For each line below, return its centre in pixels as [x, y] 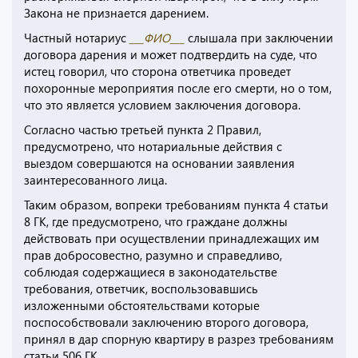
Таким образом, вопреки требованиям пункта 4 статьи [176, 205]
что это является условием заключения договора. [162, 105]
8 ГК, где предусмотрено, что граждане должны [156, 222]
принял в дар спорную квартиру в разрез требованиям [179, 339]
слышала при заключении [259, 38]
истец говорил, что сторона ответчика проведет [157, 72]
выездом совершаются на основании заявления [159, 163]
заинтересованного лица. [95, 180]
